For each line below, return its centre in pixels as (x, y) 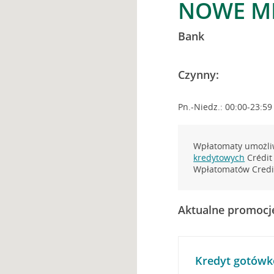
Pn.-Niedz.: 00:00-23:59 (225, 107)
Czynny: (199, 75)
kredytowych (219, 157)
